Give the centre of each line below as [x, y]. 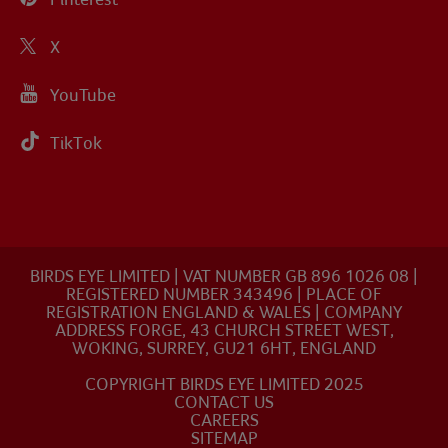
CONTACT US [224, 402]
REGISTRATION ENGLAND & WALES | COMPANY [224, 312]
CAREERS [224, 420]
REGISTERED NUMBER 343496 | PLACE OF [224, 294]
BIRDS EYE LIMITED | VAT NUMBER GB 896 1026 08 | [224, 276]
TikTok [76, 143]
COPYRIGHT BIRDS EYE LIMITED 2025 [224, 384]
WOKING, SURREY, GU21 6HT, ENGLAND [224, 348]
